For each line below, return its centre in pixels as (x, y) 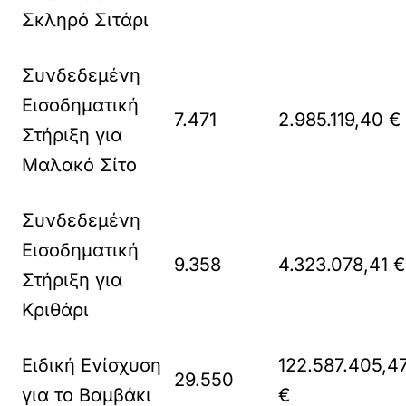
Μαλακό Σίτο (80, 164)
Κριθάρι (56, 309)
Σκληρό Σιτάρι (86, 19)
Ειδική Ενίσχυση (92, 365)
